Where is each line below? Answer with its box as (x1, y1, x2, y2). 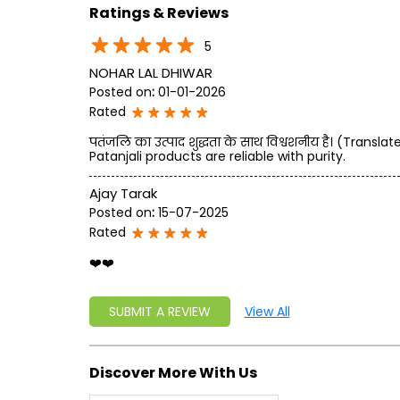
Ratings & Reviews (88, 2, 229, 23)
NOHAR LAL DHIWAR (88, 63, 212, 83)
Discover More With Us (88, 362, 257, 383)
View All (244, 303, 290, 321)
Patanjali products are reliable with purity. (88, 147, 346, 166)
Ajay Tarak (88, 184, 157, 204)
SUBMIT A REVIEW (108, 303, 211, 321)
